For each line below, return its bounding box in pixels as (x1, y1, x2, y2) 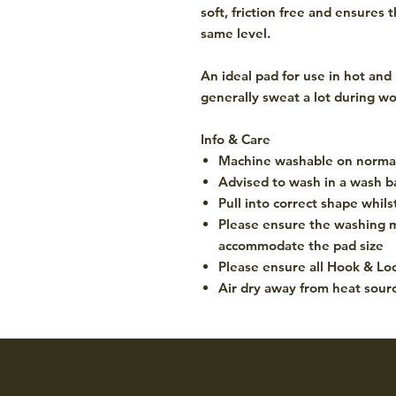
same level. (201, 24, 270, 42)
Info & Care (201, 130, 270, 148)
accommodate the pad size (218, 236, 384, 254)
